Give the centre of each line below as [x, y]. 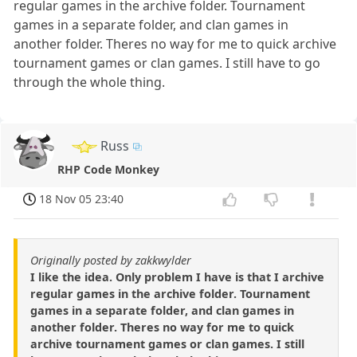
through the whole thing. [90, 82]
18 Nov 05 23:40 [82, 199]
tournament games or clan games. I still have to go [167, 63]
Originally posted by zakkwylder [111, 261]
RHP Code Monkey [109, 169]
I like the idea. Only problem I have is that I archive [177, 277]
